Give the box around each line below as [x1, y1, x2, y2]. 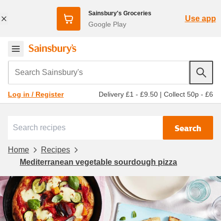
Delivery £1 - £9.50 [99, 90, 158, 98]
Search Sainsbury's [7, 61, 82, 73]
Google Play [88, 20, 126, 28]
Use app [184, 14, 216, 23]
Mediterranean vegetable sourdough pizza [20, 157, 177, 166]
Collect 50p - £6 [164, 90, 213, 98]
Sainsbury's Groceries [88, 9, 151, 17]
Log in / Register [8, 90, 64, 98]
